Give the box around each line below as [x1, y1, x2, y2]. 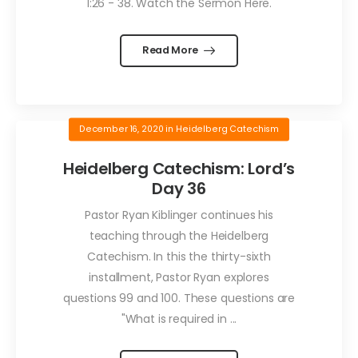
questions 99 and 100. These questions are [62, 290, 296, 307]
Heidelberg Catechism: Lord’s [62, 157, 296, 180]
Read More [141, 43, 201, 58]
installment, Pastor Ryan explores [89, 269, 269, 286]
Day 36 [152, 177, 206, 200]
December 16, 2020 [78, 122, 164, 135]
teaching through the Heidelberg [89, 228, 269, 245]
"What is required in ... [121, 311, 237, 328]
